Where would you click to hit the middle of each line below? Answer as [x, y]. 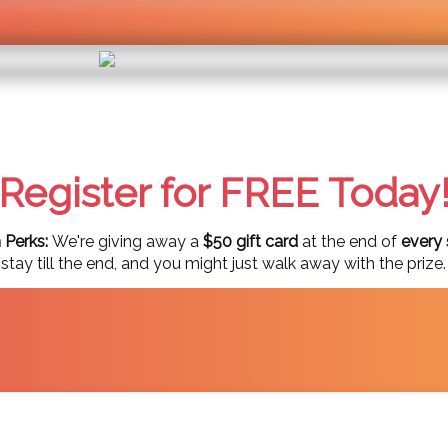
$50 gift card [252, 241]
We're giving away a [127, 241]
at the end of [349, 241]
